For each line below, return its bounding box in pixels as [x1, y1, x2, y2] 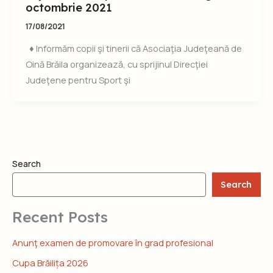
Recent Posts [12, 207, 108, 226]
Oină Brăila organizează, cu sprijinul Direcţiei [25, 58, 208, 71]
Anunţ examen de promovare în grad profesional [12, 236, 213, 249]
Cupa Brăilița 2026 [12, 257, 88, 269]
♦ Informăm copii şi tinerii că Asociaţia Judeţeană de [25, 42, 242, 55]
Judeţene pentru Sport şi [25, 74, 130, 87]
